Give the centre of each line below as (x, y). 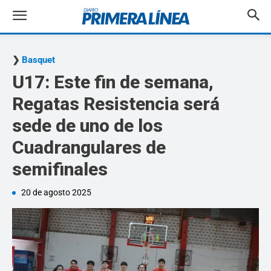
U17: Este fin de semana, (113, 82)
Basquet (38, 60)
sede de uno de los (87, 126)
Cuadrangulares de (89, 147)
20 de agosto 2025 (56, 192)
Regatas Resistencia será (116, 104)
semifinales (60, 169)
